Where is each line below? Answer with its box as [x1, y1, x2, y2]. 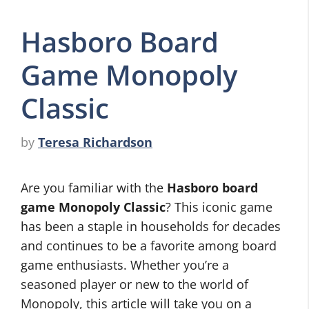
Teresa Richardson [38, 134, 152, 150]
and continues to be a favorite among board [21, 237, 277, 254]
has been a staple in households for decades [21, 218, 281, 235]
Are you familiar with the [21, 179, 167, 196]
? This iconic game [166, 199, 272, 215]
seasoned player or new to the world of [21, 276, 248, 292]
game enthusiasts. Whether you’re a [21, 257, 229, 273]
